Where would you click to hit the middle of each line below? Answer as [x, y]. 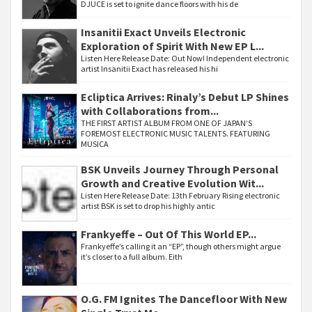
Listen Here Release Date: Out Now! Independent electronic [185, 58]
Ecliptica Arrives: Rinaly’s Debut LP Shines [185, 97]
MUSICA [95, 144]
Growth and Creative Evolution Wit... [172, 183]
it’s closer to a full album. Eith [132, 257]
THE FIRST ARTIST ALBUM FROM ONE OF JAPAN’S [166, 123]
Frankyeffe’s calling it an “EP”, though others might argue [181, 246]
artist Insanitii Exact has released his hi [149, 69]
